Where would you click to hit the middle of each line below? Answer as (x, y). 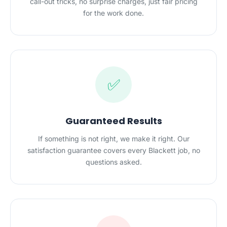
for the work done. (113, 13)
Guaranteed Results (113, 121)
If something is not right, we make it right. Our (113, 139)
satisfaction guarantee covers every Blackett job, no (113, 150)
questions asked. (113, 162)
